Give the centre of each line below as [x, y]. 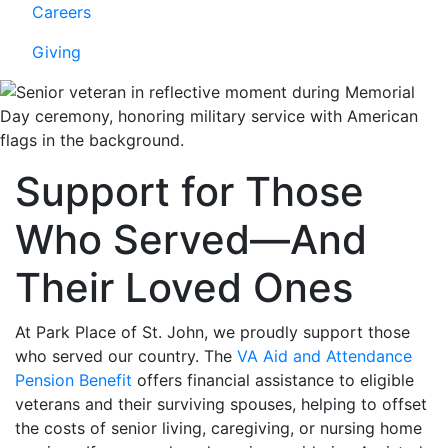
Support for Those [189, 191]
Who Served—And [191, 239]
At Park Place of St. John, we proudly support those [212, 332]
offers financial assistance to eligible [273, 380]
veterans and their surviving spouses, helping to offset [221, 404]
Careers [61, 12]
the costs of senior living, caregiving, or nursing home [218, 428]
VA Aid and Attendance [324, 356]
